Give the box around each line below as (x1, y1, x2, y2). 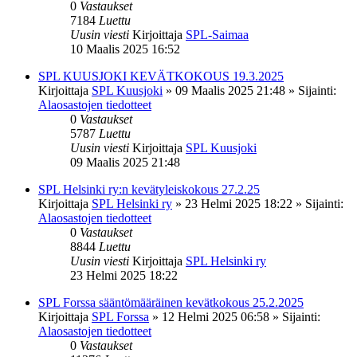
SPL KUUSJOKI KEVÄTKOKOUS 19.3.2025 (38, 69, 284, 83)
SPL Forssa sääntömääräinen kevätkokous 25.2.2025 (38, 295, 304, 309)
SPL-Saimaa (186, 27, 249, 41)
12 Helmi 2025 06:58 (162, 309, 269, 324)
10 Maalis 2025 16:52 (70, 41, 180, 56)
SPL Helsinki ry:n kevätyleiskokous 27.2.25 (38, 182, 260, 196)
